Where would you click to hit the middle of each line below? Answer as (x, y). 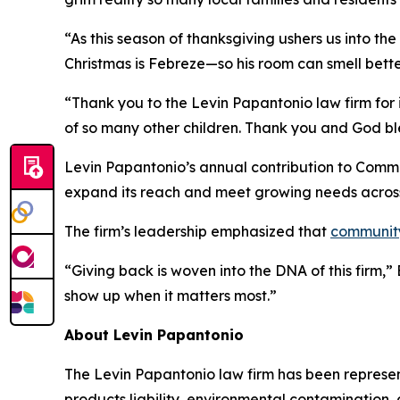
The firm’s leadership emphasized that (197, 231)
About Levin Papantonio (154, 334)
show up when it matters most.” (171, 295)
